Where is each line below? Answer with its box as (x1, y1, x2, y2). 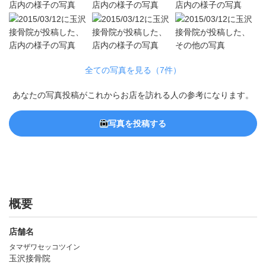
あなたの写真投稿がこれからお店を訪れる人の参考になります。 (12, 90, 254, 100)
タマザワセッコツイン (9, 243, 80, 251)
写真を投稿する (108, 119, 166, 128)
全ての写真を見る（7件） (85, 65, 181, 75)
